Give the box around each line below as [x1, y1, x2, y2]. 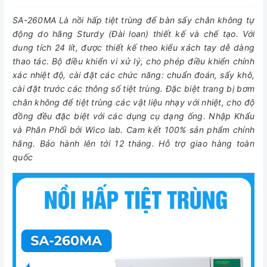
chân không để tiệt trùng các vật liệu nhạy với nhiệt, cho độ [13, 97, 254, 107]
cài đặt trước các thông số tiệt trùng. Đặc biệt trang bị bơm [13, 83, 254, 94]
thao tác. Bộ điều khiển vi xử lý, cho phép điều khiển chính [13, 56, 254, 66]
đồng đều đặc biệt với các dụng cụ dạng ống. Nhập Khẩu [13, 111, 254, 121]
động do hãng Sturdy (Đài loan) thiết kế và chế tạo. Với [13, 29, 254, 39]
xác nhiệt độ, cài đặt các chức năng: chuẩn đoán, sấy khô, [13, 70, 254, 80]
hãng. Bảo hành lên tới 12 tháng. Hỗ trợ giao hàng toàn [13, 138, 254, 148]
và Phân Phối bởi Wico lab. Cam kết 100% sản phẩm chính [13, 125, 254, 135]
